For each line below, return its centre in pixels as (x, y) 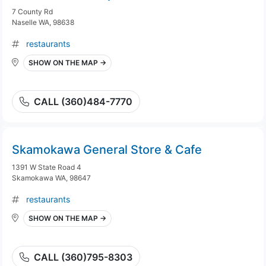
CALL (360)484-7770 (83, 102)
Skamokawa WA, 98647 (51, 178)
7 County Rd (32, 12)
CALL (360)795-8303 (83, 257)
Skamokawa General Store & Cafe (107, 150)
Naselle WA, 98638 (43, 22)
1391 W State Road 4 (47, 167)
